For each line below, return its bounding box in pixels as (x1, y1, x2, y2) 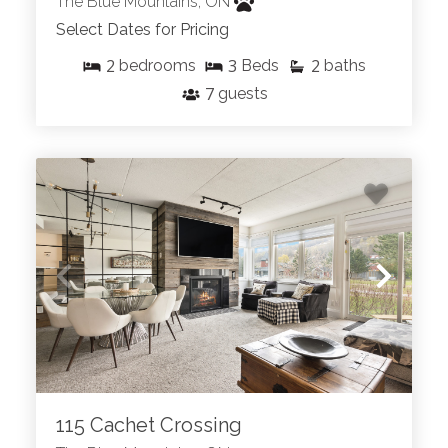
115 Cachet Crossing (56, 413, 242, 438)
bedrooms (119, 56, 196, 76)
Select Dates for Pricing (56, 20, 229, 40)
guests (217, 84, 268, 104)
